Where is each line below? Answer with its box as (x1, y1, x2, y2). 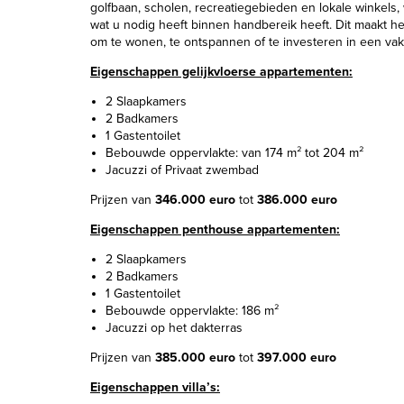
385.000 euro (155, 350, 235, 365)
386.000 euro (257, 192, 337, 207)
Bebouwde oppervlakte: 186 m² (106, 303, 279, 318)
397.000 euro (257, 350, 336, 365)
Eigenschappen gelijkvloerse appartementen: (90, 64, 353, 79)
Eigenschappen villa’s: (90, 380, 220, 395)
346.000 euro (155, 192, 235, 207)
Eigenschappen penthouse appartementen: (90, 222, 340, 237)
